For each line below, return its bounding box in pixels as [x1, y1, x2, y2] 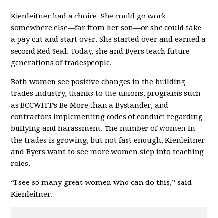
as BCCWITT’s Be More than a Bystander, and [11, 100, 169, 109]
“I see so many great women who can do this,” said [11, 178, 192, 187]
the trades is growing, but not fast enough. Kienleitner [11, 135, 205, 145]
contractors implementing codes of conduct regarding [11, 112, 203, 121]
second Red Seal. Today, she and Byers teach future [11, 46, 190, 55]
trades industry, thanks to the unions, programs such [11, 89, 201, 98]
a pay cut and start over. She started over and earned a [11, 35, 206, 44]
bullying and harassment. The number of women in [11, 124, 196, 133]
